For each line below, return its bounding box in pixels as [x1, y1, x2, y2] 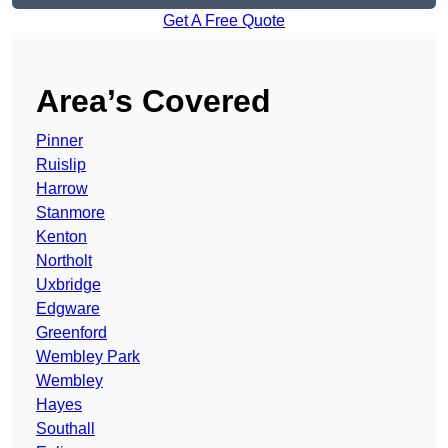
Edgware [36, 300, 100, 318]
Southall [36, 420, 95, 438]
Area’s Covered [36, 83, 271, 120]
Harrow [36, 180, 88, 198]
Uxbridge [36, 276, 101, 294]
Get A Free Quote [163, 12, 285, 30]
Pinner [36, 132, 83, 150]
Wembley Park [36, 348, 140, 366]
